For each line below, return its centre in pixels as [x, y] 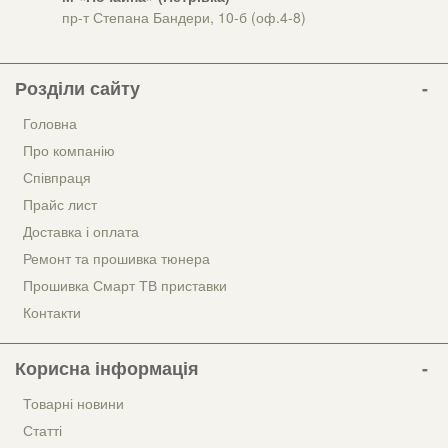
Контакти [52, 312]
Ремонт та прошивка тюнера [116, 258]
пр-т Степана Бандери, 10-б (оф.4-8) [184, 17]
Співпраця [57, 177]
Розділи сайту [77, 88]
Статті [42, 430]
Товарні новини [73, 403]
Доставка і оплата [81, 231]
